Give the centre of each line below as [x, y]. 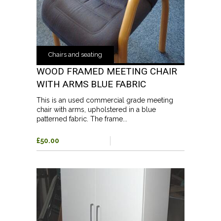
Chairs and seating [75, 54]
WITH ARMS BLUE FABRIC [91, 84]
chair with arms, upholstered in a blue [96, 109]
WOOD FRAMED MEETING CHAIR [107, 71]
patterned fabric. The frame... [82, 119]
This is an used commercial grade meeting [105, 100]
